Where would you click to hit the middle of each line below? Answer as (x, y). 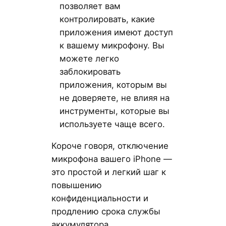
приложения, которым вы (113, 84)
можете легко (89, 58)
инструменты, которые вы (114, 111)
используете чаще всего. (112, 124)
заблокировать (90, 71)
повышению (76, 185)
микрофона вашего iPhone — (111, 159)
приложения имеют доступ (116, 32)
